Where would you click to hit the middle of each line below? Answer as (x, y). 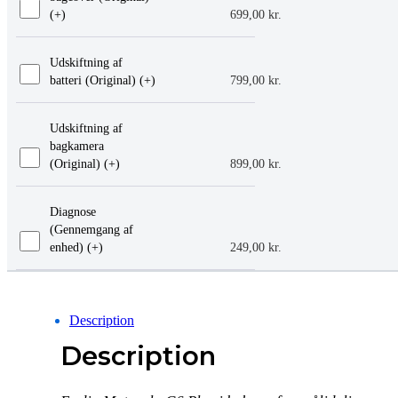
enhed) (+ (74, 248)
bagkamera (76, 147)
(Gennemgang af (91, 230)
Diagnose (72, 212)
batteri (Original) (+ (100, 81)
